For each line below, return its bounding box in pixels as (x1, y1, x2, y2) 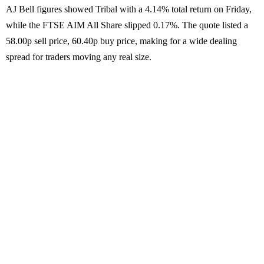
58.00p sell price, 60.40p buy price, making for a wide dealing (6, 36, 237, 47)
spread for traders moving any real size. (6, 52, 151, 62)
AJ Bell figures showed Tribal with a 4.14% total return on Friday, (6, 4, 252, 15)
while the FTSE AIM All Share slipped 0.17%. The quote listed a (6, 20, 248, 31)
